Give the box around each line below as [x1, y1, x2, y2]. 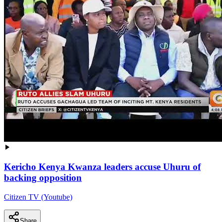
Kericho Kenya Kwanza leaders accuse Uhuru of [4, 162, 201, 172]
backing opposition [4, 172, 82, 183]
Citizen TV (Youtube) [4, 193, 72, 202]
